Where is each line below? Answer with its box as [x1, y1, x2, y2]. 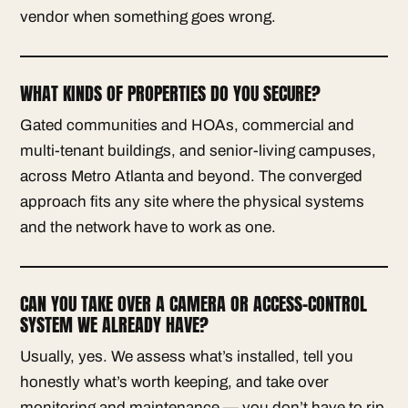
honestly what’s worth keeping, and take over [20, 372, 329, 391]
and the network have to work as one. [20, 218, 276, 236]
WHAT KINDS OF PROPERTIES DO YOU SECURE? [20, 78, 321, 107]
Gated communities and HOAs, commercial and [20, 116, 354, 134]
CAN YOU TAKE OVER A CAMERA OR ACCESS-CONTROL [20, 289, 367, 318]
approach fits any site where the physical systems [20, 192, 364, 210]
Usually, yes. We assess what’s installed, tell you [20, 347, 353, 365]
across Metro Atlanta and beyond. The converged [20, 167, 362, 185]
